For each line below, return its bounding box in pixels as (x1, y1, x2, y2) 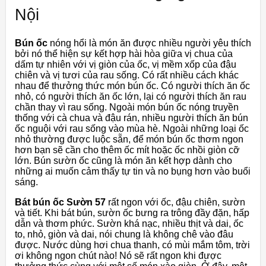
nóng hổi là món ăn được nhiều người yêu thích (47, 38, 251, 49)
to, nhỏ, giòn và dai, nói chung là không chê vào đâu (15, 229, 233, 240)
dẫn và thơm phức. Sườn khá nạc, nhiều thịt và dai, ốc (15, 218, 243, 229)
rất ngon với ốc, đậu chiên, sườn (106, 197, 245, 208)
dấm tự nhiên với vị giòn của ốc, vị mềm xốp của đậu (15, 59, 236, 70)
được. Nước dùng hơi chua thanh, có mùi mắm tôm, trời (15, 240, 250, 251)
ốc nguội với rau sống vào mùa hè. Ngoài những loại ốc (15, 123, 249, 134)
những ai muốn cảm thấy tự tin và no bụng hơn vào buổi (15, 166, 251, 177)
